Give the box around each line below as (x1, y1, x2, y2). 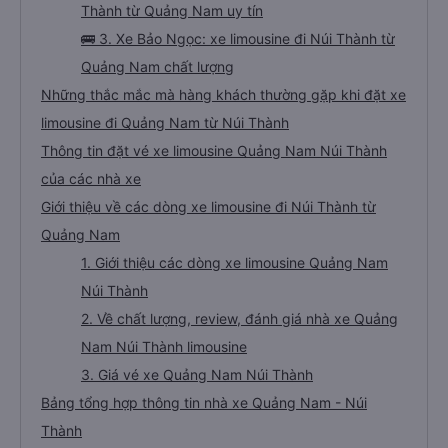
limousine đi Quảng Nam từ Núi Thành (41, 114, 289, 131)
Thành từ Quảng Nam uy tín (81, 2, 263, 19)
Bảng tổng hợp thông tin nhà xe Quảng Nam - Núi (41, 394, 367, 411)
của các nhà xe (41, 170, 141, 187)
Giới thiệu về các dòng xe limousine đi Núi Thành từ (41, 198, 376, 215)
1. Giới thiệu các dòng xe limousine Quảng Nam (81, 254, 388, 271)
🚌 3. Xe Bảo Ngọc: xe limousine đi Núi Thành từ (81, 30, 395, 47)
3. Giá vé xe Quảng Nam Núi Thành (81, 366, 313, 383)
